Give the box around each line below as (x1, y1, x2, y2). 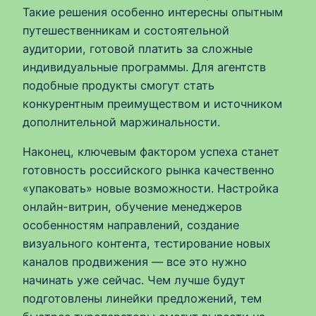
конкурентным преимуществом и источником (23, 96, 282, 111)
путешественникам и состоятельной (23, 23, 229, 37)
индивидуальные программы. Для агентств (23, 59, 266, 74)
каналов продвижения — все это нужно (23, 255, 247, 269)
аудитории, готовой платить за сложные (23, 41, 253, 56)
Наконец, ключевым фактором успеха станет (23, 145, 279, 159)
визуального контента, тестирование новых (23, 236, 271, 251)
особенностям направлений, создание (23, 218, 239, 233)
